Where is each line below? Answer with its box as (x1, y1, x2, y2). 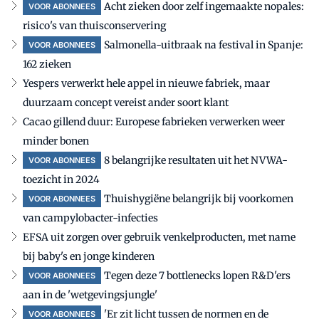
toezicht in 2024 (23, 172, 100, 186)
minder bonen (23, 134, 89, 147)
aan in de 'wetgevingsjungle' (23, 288, 157, 301)
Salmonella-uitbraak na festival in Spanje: (104, 38, 303, 51)
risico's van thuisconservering (23, 19, 166, 32)
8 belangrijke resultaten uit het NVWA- (104, 153, 288, 167)
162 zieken (23, 57, 71, 70)
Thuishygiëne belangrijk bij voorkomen (104, 192, 293, 205)
